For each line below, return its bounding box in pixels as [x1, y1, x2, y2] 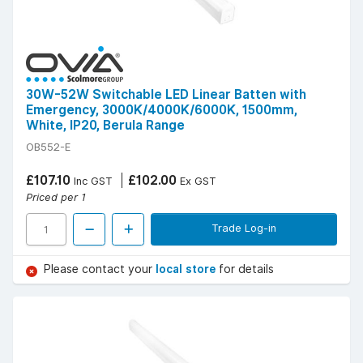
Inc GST [70, 174, 113, 188]
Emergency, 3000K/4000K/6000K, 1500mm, [26, 102, 297, 118]
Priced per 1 [26, 190, 86, 204]
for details [219, 263, 274, 276]
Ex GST [177, 174, 216, 188]
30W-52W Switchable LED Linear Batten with [26, 87, 306, 103]
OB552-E [26, 140, 70, 154]
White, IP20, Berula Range [26, 117, 185, 134]
